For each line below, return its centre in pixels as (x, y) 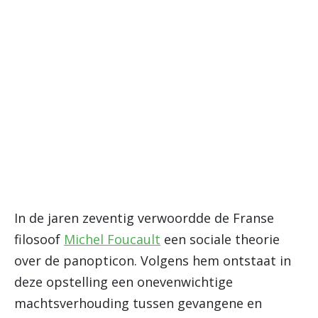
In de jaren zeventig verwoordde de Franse (144, 218)
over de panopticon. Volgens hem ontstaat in (153, 261)
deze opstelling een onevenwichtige (124, 282)
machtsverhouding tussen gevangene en (138, 303)
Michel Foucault (112, 239)
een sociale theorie (220, 239)
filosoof (39, 239)
